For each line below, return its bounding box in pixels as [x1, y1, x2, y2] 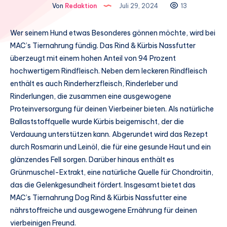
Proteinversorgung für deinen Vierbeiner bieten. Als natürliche [10, 104, 214, 113]
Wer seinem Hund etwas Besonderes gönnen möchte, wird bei [10, 28, 215, 37]
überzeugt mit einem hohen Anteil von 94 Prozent [10, 53, 176, 63]
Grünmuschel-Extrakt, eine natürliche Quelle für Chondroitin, [10, 167, 213, 177]
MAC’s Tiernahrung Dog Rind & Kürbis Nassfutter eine [10, 193, 187, 202]
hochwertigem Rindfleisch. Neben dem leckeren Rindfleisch [10, 66, 207, 75]
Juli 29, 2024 [117, 2, 160, 10]
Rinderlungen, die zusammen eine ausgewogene [10, 91, 171, 101]
